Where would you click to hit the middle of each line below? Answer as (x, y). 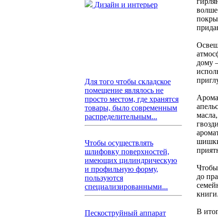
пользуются (104, 178)
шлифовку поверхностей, (127, 152)
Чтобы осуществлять (119, 143)
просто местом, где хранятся (132, 99)
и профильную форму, (121, 169)
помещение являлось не (124, 90)
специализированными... (126, 187)
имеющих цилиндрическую (131, 160)
